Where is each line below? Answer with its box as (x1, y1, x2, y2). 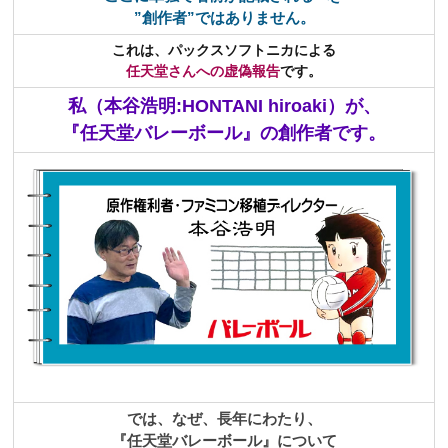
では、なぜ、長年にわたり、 (126, 409, 322, 427)
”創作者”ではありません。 (133, 8, 315, 26)
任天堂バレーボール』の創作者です (80, 122, 368, 143)
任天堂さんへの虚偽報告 (126, 62, 280, 79)
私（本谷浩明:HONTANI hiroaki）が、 (67, 95, 381, 116)
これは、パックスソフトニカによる (112, 41, 336, 58)
